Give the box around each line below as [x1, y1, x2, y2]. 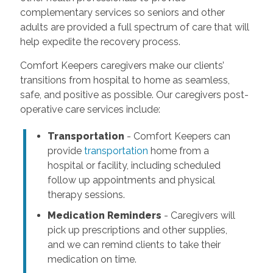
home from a [147, 144, 209, 157]
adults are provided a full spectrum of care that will [19, 21, 249, 33]
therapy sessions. [47, 188, 125, 200]
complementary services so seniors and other [19, 6, 225, 18]
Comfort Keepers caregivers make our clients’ [19, 59, 224, 71]
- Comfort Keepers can [124, 130, 230, 142]
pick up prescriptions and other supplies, [47, 224, 227, 236]
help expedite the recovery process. [19, 35, 180, 48]
